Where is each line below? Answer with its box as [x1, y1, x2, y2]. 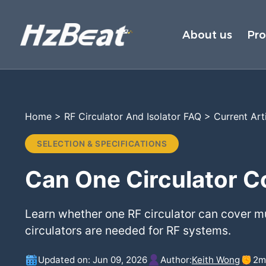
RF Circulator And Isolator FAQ [64, 110, 201, 122]
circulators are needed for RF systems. [25, 223, 231, 237]
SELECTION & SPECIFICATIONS [37, 138, 167, 148]
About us [182, 28, 233, 42]
